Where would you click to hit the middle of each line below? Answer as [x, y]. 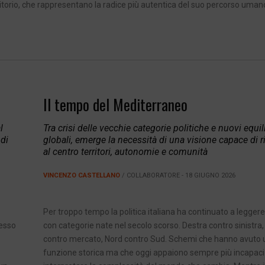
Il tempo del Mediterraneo [115, 105]
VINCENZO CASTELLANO [81, 176]
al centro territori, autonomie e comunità [125, 152]
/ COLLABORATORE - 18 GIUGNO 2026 [177, 176]
